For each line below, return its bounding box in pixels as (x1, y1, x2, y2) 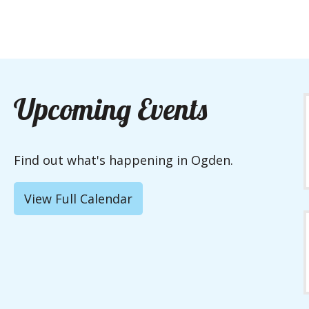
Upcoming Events (14, 90, 207, 128)
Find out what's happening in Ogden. (14, 151, 233, 168)
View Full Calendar (24, 190, 132, 207)
